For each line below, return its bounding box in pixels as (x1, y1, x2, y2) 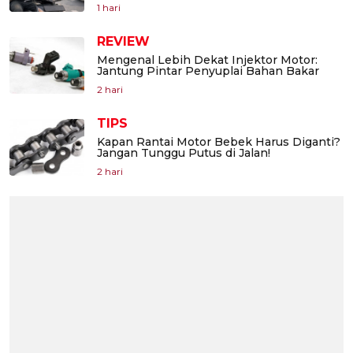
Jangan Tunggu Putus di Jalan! (97, 145, 270, 160)
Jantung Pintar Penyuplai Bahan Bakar (97, 63, 319, 78)
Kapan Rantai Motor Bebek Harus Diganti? (97, 134, 340, 149)
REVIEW (97, 33, 150, 49)
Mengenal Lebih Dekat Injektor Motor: (97, 52, 318, 67)
